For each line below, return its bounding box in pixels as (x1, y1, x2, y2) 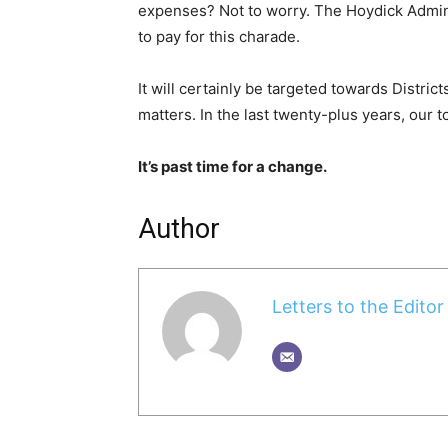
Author (138, 212, 220, 245)
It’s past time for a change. (138, 156, 327, 176)
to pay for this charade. (138, 26, 300, 46)
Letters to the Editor (271, 296, 444, 318)
